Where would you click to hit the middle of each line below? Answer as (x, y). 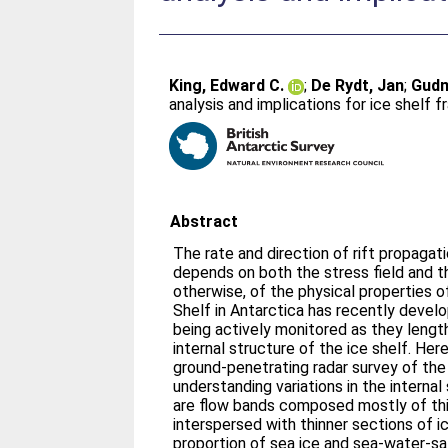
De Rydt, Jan (358, 85)
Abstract (204, 221)
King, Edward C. (227, 85)
